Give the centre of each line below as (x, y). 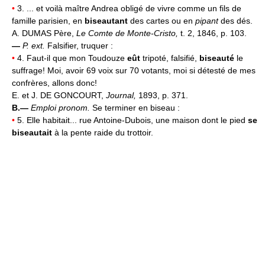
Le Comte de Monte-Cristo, (128, 33)
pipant (207, 20)
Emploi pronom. (62, 107)
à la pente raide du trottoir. (103, 132)
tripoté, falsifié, (170, 58)
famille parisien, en (48, 20)
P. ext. (35, 45)
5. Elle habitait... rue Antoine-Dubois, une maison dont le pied (131, 120)
